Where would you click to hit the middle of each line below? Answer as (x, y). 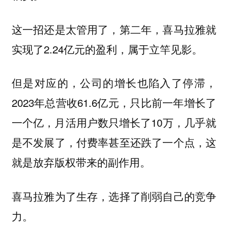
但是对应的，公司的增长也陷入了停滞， (114, 83)
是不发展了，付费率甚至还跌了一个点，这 (114, 142)
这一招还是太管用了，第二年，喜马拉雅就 (114, 29)
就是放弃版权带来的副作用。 (81, 162)
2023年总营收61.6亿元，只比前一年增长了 (114, 103)
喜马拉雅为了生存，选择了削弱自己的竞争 (114, 196)
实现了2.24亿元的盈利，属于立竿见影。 (107, 49)
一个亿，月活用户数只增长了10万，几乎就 (114, 122)
